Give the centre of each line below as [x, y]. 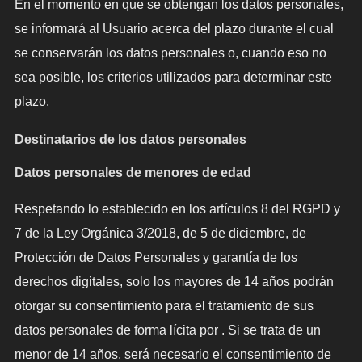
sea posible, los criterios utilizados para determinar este [173, 78]
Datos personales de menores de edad [133, 173]
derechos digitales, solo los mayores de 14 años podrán [174, 282]
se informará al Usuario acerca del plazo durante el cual [174, 29]
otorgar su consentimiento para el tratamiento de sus [164, 306]
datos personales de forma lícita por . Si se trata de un [167, 330]
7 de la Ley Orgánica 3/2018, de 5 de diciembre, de [160, 234]
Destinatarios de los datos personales [130, 139]
